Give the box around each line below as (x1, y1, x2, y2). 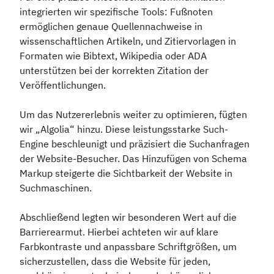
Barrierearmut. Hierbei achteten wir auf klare (20, 226, 218, 239)
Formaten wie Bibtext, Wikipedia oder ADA (20, 50, 207, 62)
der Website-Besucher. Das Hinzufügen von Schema (20, 152, 247, 165)
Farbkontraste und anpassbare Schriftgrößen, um (20, 240, 237, 253)
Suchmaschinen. (20, 182, 92, 194)
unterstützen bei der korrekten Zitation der (20, 64, 209, 77)
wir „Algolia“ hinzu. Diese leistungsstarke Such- (20, 123, 228, 136)
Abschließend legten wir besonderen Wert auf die (20, 211, 237, 224)
